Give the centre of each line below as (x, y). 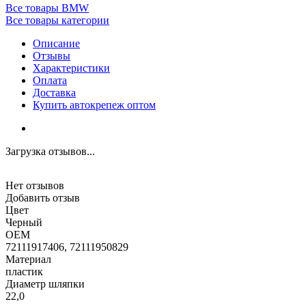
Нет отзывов (35, 185)
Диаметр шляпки (45, 283)
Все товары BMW (47, 8)
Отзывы (52, 55)
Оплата (50, 80)
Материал (28, 259)
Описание (56, 43)
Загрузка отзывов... (50, 151)
